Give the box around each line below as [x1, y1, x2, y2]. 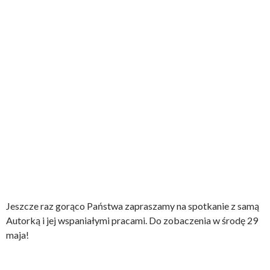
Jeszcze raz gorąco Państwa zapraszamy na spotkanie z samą [6, 200, 259, 212]
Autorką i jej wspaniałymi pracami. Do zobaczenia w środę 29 [6, 215, 258, 227]
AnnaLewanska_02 [108, 17, 186, 29]
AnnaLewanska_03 [108, 158, 186, 170]
